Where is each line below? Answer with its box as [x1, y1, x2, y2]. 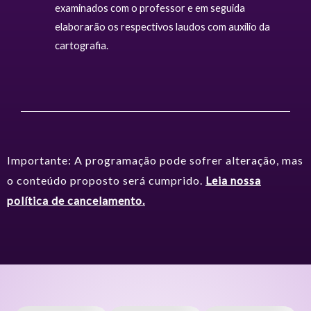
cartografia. [54, 39, 108, 51]
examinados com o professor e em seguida [54, 1, 245, 14]
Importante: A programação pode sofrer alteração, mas [7, 153, 303, 167]
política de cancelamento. [7, 194, 145, 208]
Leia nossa [205, 174, 261, 187]
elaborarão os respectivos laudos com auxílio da [54, 20, 270, 33]
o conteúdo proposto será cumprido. [7, 174, 205, 187]
